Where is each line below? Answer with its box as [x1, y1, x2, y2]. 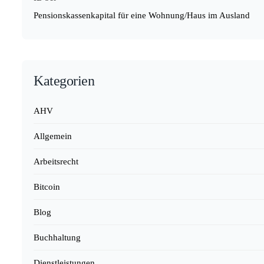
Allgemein [34, 131, 72, 141]
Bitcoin [34, 182, 60, 192]
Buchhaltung [34, 233, 81, 243]
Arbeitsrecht [34, 157, 78, 167]
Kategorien [34, 73, 95, 89]
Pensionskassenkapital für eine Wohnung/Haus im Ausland [34, 11, 250, 21]
